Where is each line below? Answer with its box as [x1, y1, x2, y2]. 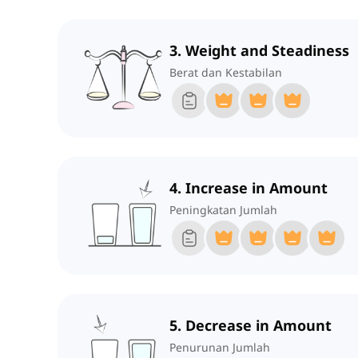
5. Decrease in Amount [169, 316, 332, 336]
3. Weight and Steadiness [169, 41, 349, 61]
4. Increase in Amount [169, 178, 328, 198]
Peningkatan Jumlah [169, 202, 277, 218]
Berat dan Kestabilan [169, 65, 282, 81]
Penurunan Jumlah [169, 340, 270, 356]
